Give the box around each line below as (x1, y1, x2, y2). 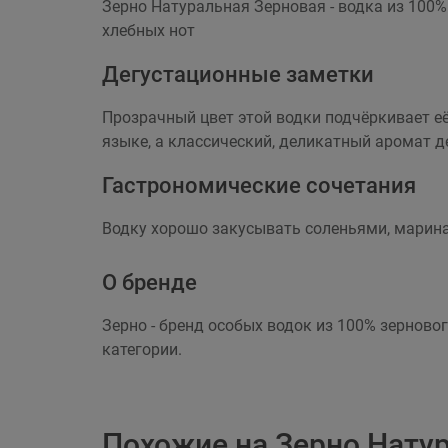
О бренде (102, 270, 197, 295)
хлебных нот (102, 21, 195, 40)
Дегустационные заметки (102, 62, 374, 87)
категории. (102, 340, 182, 359)
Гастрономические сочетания (102, 173, 416, 198)
